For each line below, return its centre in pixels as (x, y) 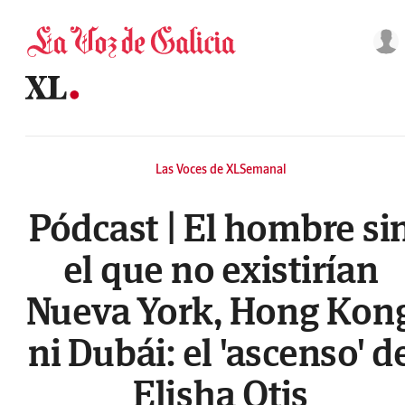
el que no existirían (221, 269)
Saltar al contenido (49, 13)
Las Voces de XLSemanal (221, 169)
